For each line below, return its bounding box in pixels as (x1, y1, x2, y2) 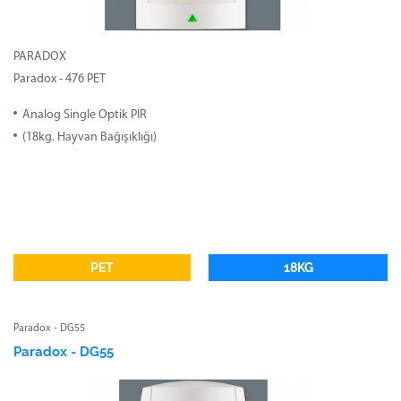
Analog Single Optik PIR (22, 108, 147, 123)
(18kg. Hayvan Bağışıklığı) (22, 131, 157, 145)
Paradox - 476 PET (13, 73, 106, 87)
